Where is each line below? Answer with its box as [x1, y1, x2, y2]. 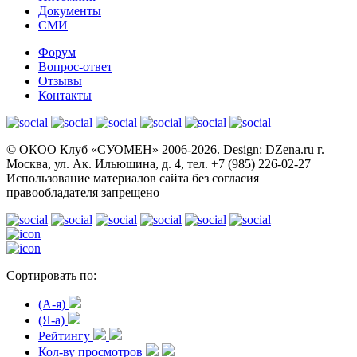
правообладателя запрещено [6, 186, 159, 200]
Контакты [38, 88, 92, 103]
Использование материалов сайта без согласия [6, 171, 259, 186]
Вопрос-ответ [38, 60, 112, 74]
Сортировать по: [6, 269, 96, 283]
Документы [38, 4, 101, 18]
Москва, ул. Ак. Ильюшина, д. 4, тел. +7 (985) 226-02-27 [6, 157, 311, 171]
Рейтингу [38, 329, 93, 343]
